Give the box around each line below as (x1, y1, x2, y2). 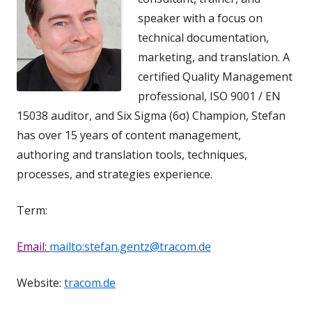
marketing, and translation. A (138, 49, 290, 65)
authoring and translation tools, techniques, (17, 146, 247, 162)
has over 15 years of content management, (17, 127, 241, 143)
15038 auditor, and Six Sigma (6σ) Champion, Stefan (17, 107, 286, 123)
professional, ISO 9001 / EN (138, 88, 281, 104)
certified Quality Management (138, 68, 292, 84)
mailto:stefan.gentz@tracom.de (49, 238, 211, 254)
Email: (17, 238, 49, 254)
